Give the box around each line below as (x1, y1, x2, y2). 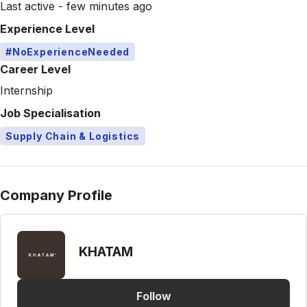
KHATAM (79, 243, 133, 260)
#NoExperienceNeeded (5, 46, 130, 58)
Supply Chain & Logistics (5, 130, 140, 142)
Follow (136, 288, 171, 303)
